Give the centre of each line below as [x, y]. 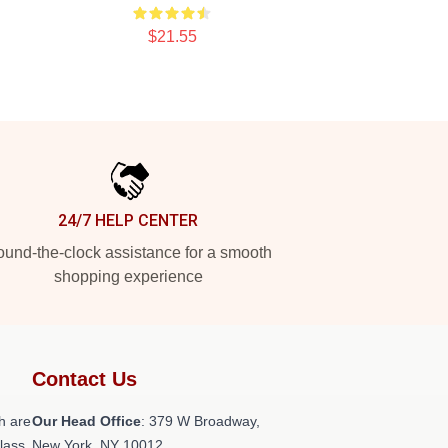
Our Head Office [86, 421]
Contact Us [84, 379]
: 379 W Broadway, [200, 421]
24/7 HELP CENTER [128, 220]
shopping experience [128, 276]
